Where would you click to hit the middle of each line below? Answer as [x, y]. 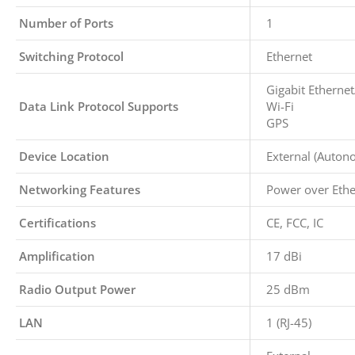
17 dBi [284, 256]
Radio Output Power [77, 289]
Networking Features [80, 189]
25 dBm [288, 289]
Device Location [64, 156]
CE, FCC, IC [295, 223]
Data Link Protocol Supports [99, 106]
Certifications [57, 223]
